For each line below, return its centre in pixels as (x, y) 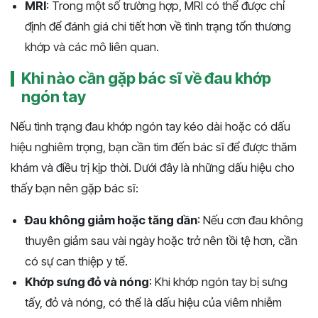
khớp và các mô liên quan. (92, 47)
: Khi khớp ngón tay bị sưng (218, 282)
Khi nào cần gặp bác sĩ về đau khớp (146, 78)
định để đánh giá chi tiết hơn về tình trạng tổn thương (158, 27)
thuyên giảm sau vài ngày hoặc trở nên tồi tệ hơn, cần (161, 241)
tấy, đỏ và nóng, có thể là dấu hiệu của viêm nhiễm (153, 303)
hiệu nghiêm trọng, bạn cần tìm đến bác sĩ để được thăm (154, 147)
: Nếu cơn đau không (250, 220)
